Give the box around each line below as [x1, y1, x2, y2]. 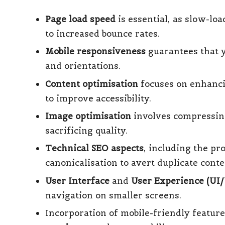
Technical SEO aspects [45, 143, 144, 154]
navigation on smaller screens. [45, 189, 181, 201]
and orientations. [45, 60, 121, 72]
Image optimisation [45, 110, 131, 122]
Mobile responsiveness [45, 46, 146, 57]
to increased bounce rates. [45, 28, 160, 39]
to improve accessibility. [45, 92, 151, 104]
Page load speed [45, 13, 116, 25]
